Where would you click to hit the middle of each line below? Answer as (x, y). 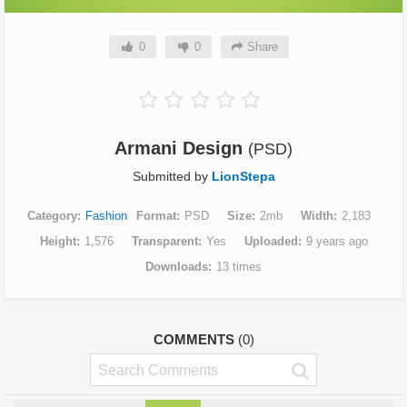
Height (58, 242)
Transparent (164, 242)
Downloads (177, 267)
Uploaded (271, 242)
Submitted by (172, 177)
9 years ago (337, 242)
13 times (239, 267)
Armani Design (181, 149)
